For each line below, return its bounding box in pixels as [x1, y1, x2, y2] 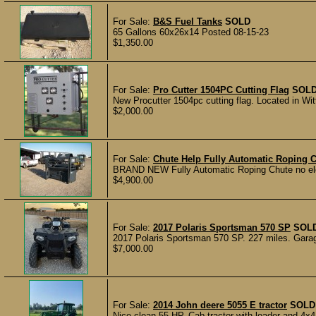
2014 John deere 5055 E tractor [153, 300, 287, 310]
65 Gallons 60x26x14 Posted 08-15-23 [113, 27, 269, 37]
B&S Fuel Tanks [153, 16, 222, 27]
